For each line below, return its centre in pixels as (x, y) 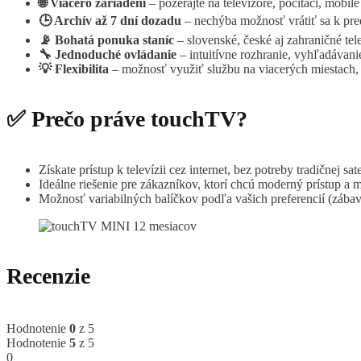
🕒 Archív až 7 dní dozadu (110, 20)
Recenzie (48, 276)
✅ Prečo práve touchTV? (127, 118)
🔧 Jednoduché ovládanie (108, 54)
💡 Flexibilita (74, 68)
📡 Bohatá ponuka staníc (106, 39)
